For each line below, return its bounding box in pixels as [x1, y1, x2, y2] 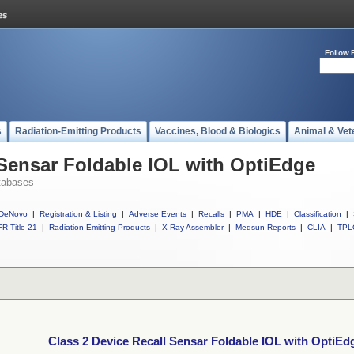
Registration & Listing [40, 209, 117, 218]
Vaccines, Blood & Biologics [155, 126, 281, 137]
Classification [294, 209, 341, 218]
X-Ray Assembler [162, 223, 224, 232]
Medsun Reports [235, 223, 296, 232]
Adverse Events [129, 209, 186, 218]
